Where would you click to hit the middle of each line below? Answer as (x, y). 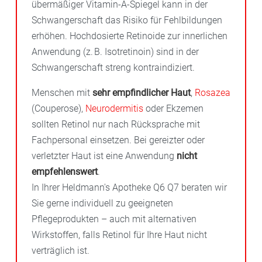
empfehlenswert (65, 171)
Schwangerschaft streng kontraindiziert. (113, 67)
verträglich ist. (61, 250)
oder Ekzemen (173, 108)
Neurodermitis (114, 108)
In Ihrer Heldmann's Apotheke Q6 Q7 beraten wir (129, 187)
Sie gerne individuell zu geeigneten (102, 203)
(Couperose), (58, 108)
